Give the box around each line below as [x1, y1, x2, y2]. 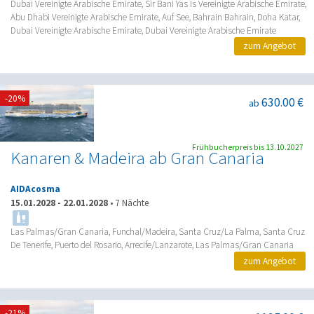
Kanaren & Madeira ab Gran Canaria [11, 147, 264, 170]
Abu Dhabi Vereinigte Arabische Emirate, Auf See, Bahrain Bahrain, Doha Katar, [11, 11, 300, 23]
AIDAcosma [11, 183, 60, 196]
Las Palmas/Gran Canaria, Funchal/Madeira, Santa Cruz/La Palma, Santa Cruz [11, 226, 305, 238]
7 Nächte [115, 196, 149, 209]
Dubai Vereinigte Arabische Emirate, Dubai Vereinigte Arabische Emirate [11, 24, 276, 36]
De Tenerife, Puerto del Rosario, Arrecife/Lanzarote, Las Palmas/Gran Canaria [11, 239, 294, 252]
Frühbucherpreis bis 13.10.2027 [192, 142, 303, 153]
